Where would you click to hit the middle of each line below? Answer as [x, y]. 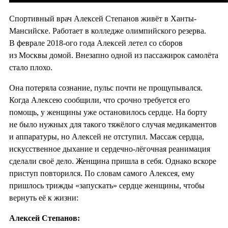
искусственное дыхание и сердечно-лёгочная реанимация [110, 149]
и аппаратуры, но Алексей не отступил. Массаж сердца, [107, 137]
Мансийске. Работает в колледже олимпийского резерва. [108, 31]
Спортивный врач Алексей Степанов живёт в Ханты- [103, 19]
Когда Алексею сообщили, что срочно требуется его [99, 100]
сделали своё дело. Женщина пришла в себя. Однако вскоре [113, 161]
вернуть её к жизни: [44, 198]
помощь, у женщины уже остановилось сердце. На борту [108, 112]
